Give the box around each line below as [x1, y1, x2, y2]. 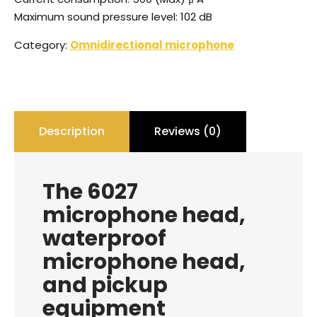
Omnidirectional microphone [70, 38, 234, 52]
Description [39, 123, 105, 139]
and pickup [42, 270, 168, 300]
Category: [14, 38, 70, 52]
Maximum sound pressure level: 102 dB [14, 9, 212, 24]
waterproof [42, 224, 166, 253]
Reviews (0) [154, 123, 221, 139]
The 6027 [42, 177, 138, 207]
